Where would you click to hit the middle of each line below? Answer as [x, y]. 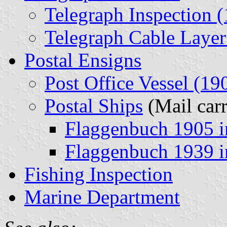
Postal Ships [94, 105]
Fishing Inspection [99, 174]
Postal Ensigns [83, 60]
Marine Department [102, 197]
